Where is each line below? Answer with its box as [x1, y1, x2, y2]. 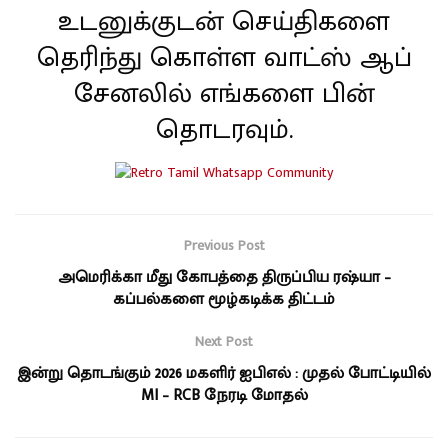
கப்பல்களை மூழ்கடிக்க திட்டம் [113, 286, 335, 314]
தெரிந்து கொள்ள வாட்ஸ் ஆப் [36, 34, 412, 81]
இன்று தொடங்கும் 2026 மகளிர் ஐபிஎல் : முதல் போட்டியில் [17, 360, 431, 388]
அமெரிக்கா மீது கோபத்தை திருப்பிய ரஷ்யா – [57, 264, 391, 292]
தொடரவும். [155, 106, 293, 153]
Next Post [195, 330, 253, 354]
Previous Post [183, 234, 265, 258]
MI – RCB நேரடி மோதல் [140, 382, 308, 410]
